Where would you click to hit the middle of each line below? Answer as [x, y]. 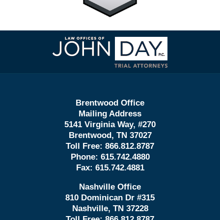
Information [130, 49]
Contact [124, 36]
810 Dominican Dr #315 [110, 198]
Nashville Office [110, 187]
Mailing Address [110, 114]
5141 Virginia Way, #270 [110, 125]
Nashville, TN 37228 [110, 209]
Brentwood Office [110, 103]
